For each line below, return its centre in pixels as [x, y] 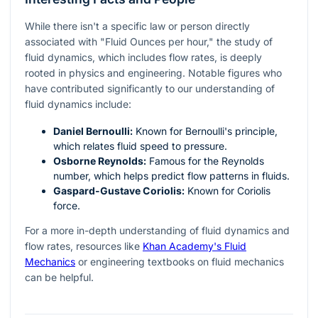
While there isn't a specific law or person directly [137, 26]
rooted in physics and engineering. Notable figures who [153, 73]
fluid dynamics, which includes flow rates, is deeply [143, 57]
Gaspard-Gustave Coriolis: [119, 191]
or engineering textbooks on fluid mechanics [180, 262]
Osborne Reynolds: [100, 161]
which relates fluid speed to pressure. [140, 146]
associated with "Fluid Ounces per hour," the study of [149, 42]
